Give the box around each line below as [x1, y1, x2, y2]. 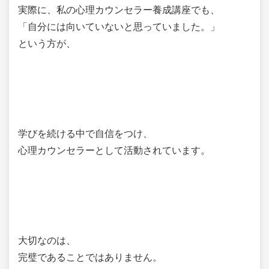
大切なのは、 [18, 235, 76, 246]
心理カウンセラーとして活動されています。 [18, 145, 210, 156]
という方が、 [18, 38, 76, 49]
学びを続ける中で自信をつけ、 [18, 128, 153, 139]
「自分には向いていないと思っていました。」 [18, 21, 220, 32]
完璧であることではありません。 [18, 252, 162, 262]
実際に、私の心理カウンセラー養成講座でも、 [18, 4, 220, 15]
